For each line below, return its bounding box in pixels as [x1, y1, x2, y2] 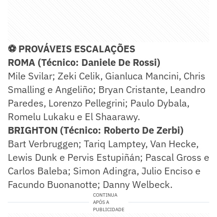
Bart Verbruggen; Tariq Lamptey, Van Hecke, [8, 137, 199, 150]
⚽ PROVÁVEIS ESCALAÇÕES [8, 42, 135, 55]
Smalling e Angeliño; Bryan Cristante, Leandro [8, 82, 205, 96]
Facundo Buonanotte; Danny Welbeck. [8, 177, 172, 191]
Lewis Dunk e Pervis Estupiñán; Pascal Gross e [8, 150, 209, 164]
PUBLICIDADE [93, 206, 124, 213]
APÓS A [93, 199, 109, 205]
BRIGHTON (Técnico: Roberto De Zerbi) [8, 123, 184, 137]
